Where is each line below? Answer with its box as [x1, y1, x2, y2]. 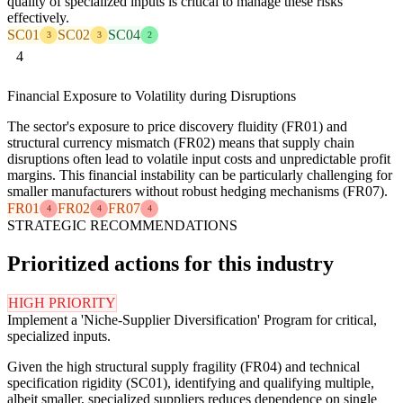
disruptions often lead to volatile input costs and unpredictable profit [7, 150, 390, 166]
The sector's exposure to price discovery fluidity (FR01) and [7, 118, 347, 134]
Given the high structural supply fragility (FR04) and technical [7, 358, 360, 374]
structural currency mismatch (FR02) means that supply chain [7, 134, 354, 150]
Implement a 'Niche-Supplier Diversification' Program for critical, [7, 311, 377, 327]
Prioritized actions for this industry [7, 251, 334, 275]
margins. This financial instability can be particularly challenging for [7, 166, 392, 183]
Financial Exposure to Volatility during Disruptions [7, 87, 296, 103]
